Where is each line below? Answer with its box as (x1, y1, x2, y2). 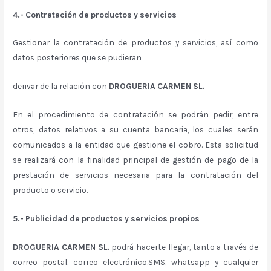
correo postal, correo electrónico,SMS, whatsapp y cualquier (13, 256, 258, 267)
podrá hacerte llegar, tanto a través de (109, 241, 258, 252)
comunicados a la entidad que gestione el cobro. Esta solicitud (13, 140, 258, 150)
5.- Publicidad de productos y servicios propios (13, 214, 200, 224)
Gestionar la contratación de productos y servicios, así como (13, 38, 258, 48)
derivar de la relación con (13, 81, 109, 91)
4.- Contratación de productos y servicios (13, 9, 177, 19)
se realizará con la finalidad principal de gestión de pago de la (13, 155, 258, 165)
